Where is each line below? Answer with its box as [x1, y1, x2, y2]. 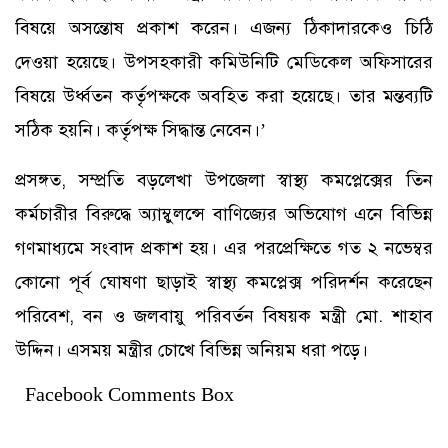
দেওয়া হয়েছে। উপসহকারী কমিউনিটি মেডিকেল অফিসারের [15, 50, 433, 73]
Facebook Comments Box [25, 382, 234, 405]
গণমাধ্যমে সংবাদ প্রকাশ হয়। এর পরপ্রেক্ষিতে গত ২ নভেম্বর [15, 236, 433, 259]
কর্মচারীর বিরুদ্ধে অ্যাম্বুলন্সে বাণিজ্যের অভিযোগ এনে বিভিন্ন [15, 202, 433, 225]
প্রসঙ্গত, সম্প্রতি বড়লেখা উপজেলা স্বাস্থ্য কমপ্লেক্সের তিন [15, 168, 433, 191]
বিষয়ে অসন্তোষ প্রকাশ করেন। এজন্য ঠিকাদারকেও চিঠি [15, 16, 433, 39]
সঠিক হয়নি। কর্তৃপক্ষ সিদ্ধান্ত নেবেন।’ [15, 118, 266, 141]
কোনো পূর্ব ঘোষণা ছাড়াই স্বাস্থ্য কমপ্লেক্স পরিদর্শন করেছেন [15, 270, 433, 293]
